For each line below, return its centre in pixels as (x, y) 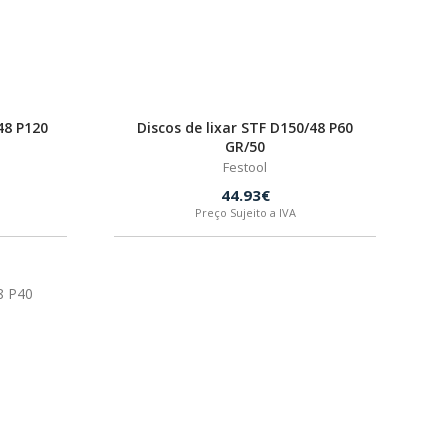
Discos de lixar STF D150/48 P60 (245, 127)
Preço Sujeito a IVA (245, 212)
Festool (245, 167)
